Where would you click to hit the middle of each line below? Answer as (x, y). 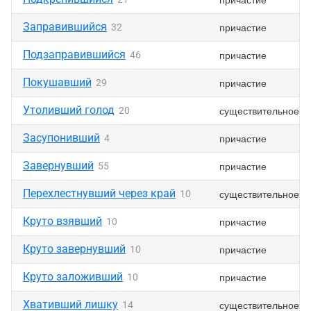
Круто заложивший (73, 277)
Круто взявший (62, 221)
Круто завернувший (74, 249)
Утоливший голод (69, 110)
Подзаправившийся (74, 54)
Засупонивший (61, 138)
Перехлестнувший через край (99, 193)
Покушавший (57, 82)
